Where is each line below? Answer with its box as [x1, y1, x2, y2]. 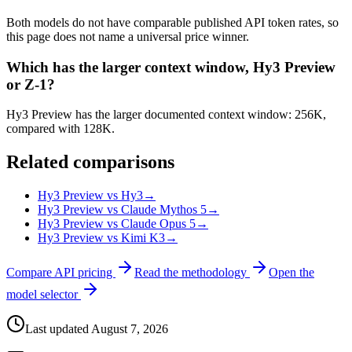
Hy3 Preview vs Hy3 [38, 189, 143, 203]
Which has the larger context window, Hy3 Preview [6, 58, 335, 75]
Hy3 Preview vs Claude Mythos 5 [38, 203, 207, 217]
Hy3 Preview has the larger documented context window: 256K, [6, 108, 326, 122]
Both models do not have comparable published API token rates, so [6, 15, 339, 29]
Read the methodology [134, 266, 250, 280]
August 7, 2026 [91, 322, 168, 336]
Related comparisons [6, 152, 174, 173]
